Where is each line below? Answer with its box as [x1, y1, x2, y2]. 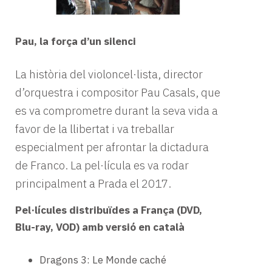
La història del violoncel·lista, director [15, 67, 203, 82]
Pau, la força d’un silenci [15, 34, 136, 48]
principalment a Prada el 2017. [15, 176, 171, 191]
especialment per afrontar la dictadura [15, 140, 209, 155]
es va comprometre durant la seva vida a [15, 103, 218, 118]
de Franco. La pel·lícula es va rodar [15, 158, 189, 173]
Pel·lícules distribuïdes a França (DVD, [15, 203, 202, 217]
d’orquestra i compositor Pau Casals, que [15, 85, 220, 100]
